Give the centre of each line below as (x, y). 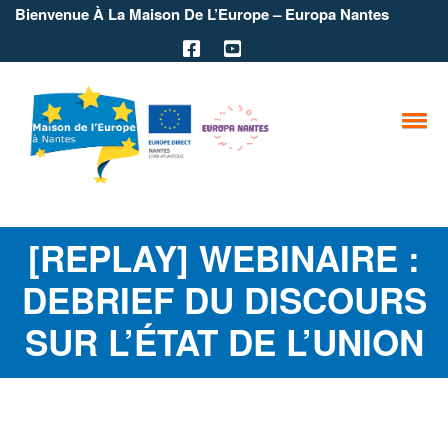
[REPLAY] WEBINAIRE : (224, 258)
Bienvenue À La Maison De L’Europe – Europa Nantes (202, 14)
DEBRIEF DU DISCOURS (224, 300)
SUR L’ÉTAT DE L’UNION (224, 342)
